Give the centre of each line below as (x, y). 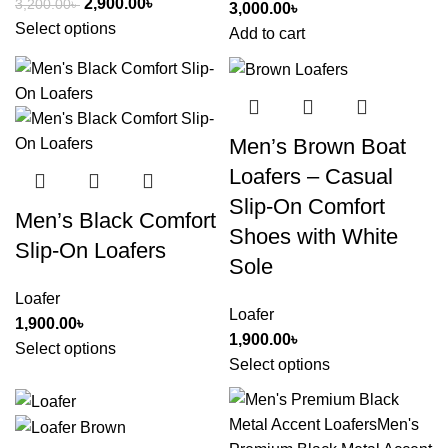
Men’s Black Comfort (115, 220)
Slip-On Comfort (307, 207)
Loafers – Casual (311, 177)
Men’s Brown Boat (317, 147)
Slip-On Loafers (90, 250)
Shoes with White (313, 237)
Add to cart (267, 33)
